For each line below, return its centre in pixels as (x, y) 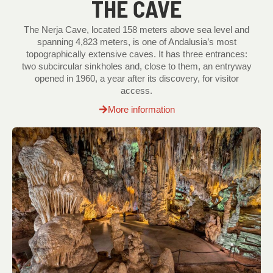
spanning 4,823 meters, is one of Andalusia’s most (136, 42)
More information (141, 110)
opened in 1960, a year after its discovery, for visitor (136, 78)
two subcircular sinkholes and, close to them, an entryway (136, 66)
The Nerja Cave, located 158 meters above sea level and (136, 30)
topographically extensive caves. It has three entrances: (136, 54)
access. (136, 90)
